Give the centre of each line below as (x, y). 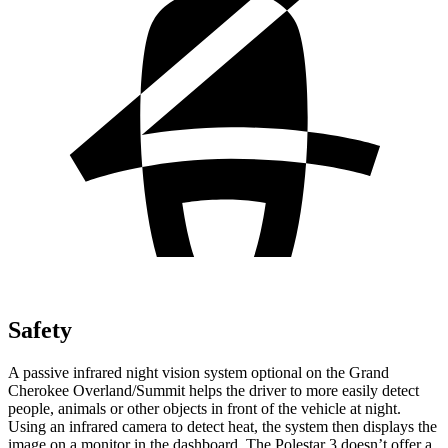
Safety (40, 329)
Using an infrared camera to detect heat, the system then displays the (222, 426)
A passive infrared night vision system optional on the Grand (198, 372)
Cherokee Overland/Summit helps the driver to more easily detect (213, 390)
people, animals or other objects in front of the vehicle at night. (204, 408)
